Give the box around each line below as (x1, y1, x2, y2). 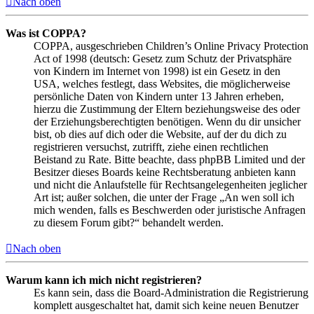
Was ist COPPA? (6, 27, 86, 39)
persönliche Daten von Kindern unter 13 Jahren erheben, (34, 90, 284, 102)
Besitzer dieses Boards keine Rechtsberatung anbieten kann (34, 165, 296, 178)
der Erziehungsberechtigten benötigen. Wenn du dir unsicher (34, 115, 301, 128)
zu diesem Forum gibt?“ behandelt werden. (34, 216, 224, 228)
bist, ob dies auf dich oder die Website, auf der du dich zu (34, 128, 287, 140)
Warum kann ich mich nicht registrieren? (6, 273, 202, 286)
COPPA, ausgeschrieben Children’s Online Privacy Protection (34, 39, 308, 52)
